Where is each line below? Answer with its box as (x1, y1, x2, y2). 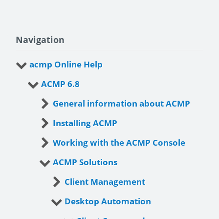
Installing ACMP (53, 117, 117, 129)
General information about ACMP (53, 98, 190, 109)
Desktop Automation (65, 196, 151, 207)
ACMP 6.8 (41, 78, 80, 90)
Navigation (16, 34, 65, 46)
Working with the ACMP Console (53, 137, 185, 149)
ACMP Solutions (53, 156, 117, 168)
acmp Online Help (29, 59, 103, 70)
